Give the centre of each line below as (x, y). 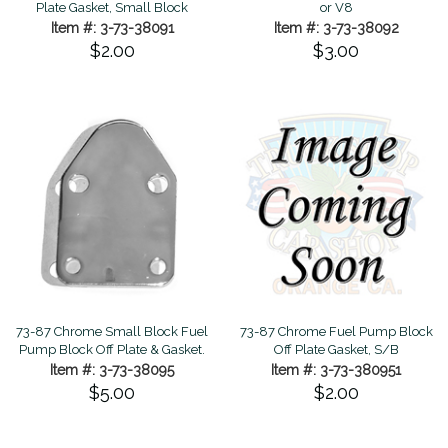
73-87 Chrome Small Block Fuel (112, 331)
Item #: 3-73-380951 (336, 369)
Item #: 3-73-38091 (112, 27)
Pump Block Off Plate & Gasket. (112, 349)
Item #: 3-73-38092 (336, 27)
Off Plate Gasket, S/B (336, 349)
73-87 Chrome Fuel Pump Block (336, 331)
